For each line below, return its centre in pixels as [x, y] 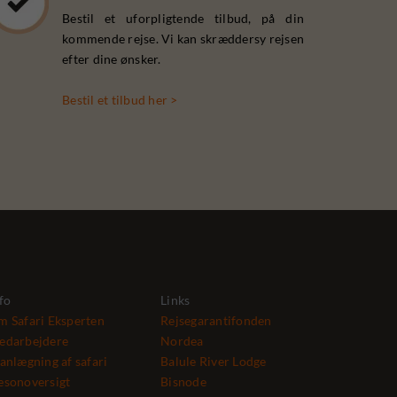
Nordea [182, 341]
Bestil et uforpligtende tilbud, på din [183, 18]
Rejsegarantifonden [216, 320]
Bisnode [183, 381]
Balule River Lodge [214, 361]
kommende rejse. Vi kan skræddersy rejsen [183, 39]
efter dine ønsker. [112, 59]
